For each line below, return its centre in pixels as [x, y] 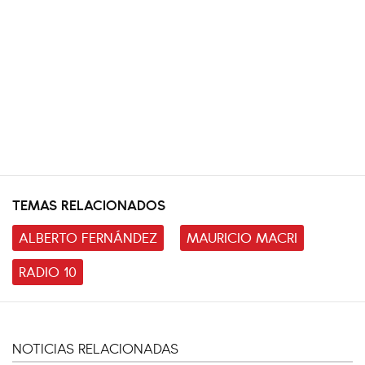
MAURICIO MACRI [242, 237]
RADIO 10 [48, 271]
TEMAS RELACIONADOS [89, 204]
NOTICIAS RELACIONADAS [95, 348]
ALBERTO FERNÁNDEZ [88, 237]
